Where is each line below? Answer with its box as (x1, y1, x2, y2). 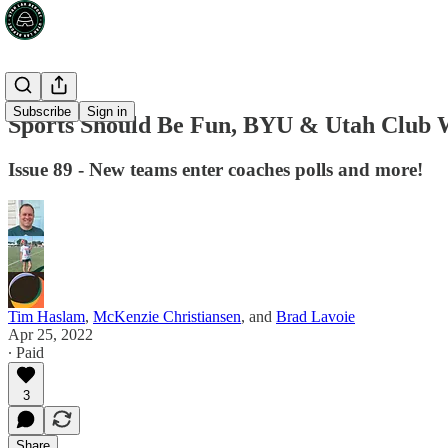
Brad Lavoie (276, 307, 355, 325)
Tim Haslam (8, 307, 85, 325)
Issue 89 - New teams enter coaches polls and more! (8, 158, 423, 180)
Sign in (87, 104, 127, 119)
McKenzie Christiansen (93, 307, 241, 325)
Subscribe (13, 104, 71, 119)
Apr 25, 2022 (8, 325, 93, 343)
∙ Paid (8, 343, 44, 361)
